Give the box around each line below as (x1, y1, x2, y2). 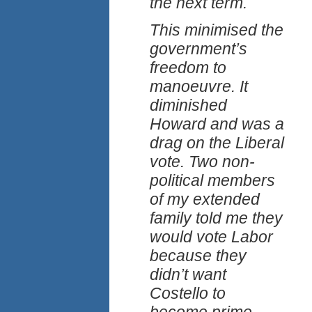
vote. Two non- (150, 153, 255, 171)
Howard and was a (150, 115, 284, 134)
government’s (150, 40, 247, 58)
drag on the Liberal (150, 134, 284, 153)
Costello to (150, 284, 226, 303)
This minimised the (150, 21, 283, 40)
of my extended (150, 190, 260, 209)
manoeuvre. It (150, 77, 248, 96)
